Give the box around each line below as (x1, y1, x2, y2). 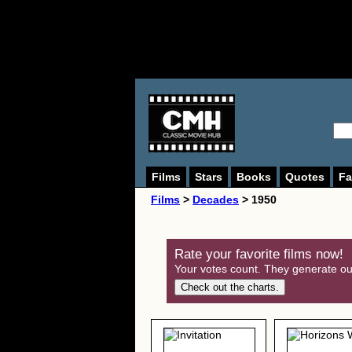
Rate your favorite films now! (174, 247, 343, 262)
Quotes (285, 170, 324, 183)
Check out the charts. (181, 281, 279, 293)
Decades (192, 193, 239, 206)
